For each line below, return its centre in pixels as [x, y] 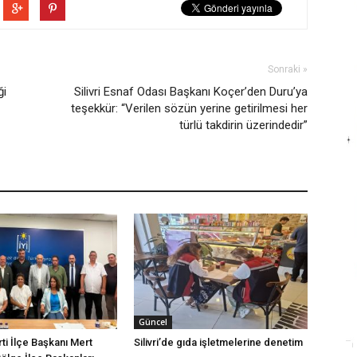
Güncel [153, 322]
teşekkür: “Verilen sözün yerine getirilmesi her [189, 108]
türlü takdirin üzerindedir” [243, 125]
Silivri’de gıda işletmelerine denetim [218, 343]
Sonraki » [288, 69]
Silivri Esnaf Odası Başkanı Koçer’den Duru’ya [191, 92]
